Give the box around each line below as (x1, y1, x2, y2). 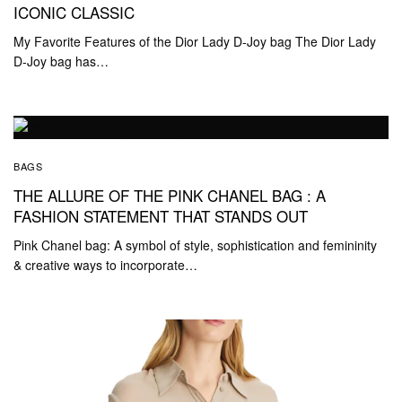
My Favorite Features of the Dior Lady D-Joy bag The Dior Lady (13, 31, 377, 50)
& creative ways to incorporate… (13, 255, 198, 274)
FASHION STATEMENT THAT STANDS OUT (13, 204, 308, 227)
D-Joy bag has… (13, 51, 109, 70)
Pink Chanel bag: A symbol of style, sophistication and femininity (13, 235, 378, 254)
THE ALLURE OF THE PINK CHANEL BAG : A (13, 183, 326, 206)
